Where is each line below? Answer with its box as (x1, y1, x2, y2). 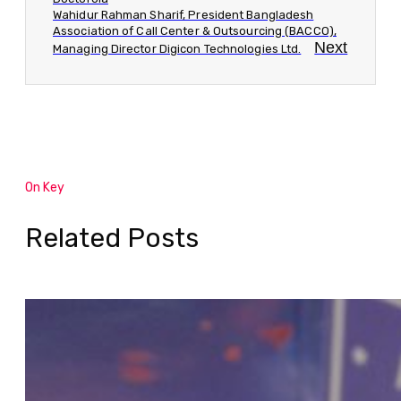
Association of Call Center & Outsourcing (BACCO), (53, 23, 337, 38)
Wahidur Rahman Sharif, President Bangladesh (53, 7, 314, 21)
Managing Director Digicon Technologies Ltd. (53, 41, 302, 55)
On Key (25, 179, 64, 195)
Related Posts (25, 221, 199, 254)
